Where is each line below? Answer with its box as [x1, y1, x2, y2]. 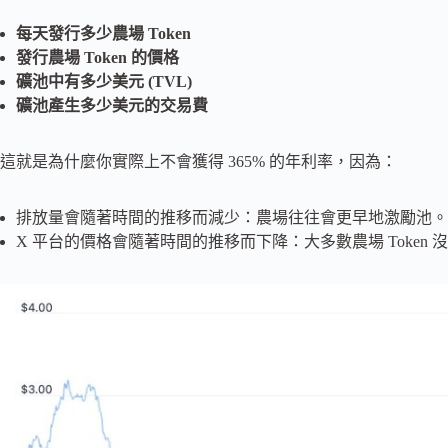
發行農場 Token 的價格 [16, 48, 179, 66]
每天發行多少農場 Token [16, 24, 191, 42]
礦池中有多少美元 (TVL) [16, 72, 192, 90]
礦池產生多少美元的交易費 [16, 96, 208, 114]
